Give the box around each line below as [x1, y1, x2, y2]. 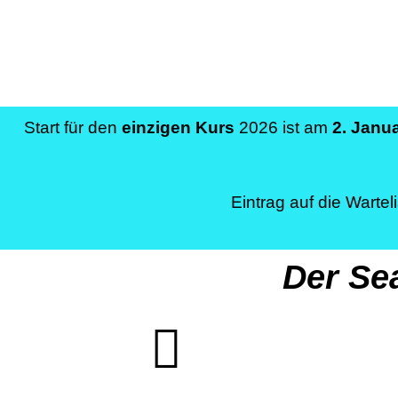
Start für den [24, 117, 122, 137]
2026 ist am [235, 117, 332, 137]
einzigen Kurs [122, 117, 235, 137]
